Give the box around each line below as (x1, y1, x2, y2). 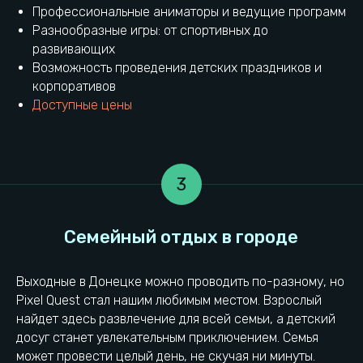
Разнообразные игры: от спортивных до (32, 22, 268, 38)
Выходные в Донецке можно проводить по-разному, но (16, 273, 344, 289)
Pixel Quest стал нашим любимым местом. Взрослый (16, 292, 322, 308)
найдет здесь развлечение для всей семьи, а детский (16, 310, 335, 327)
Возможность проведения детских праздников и (32, 59, 322, 75)
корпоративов (32, 78, 116, 94)
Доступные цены (32, 96, 132, 113)
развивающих (32, 41, 115, 57)
